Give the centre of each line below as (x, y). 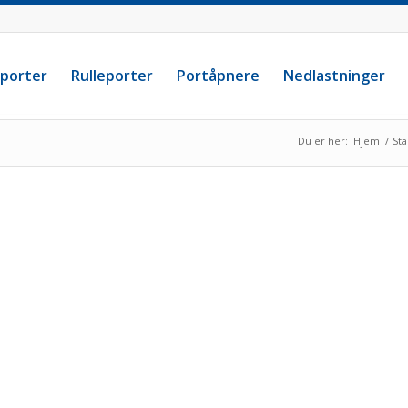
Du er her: (323, 141)
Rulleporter (112, 76)
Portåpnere (218, 76)
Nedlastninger (334, 76)
